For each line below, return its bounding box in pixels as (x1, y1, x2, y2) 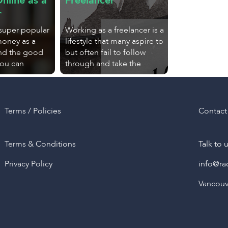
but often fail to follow (65, 47, 146, 58)
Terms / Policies (5, 105, 62, 117)
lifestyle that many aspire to (65, 36, 163, 47)
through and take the (65, 58, 141, 69)
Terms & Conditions (5, 138, 76, 150)
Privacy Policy (5, 158, 53, 169)
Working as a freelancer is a (65, 24, 164, 36)
